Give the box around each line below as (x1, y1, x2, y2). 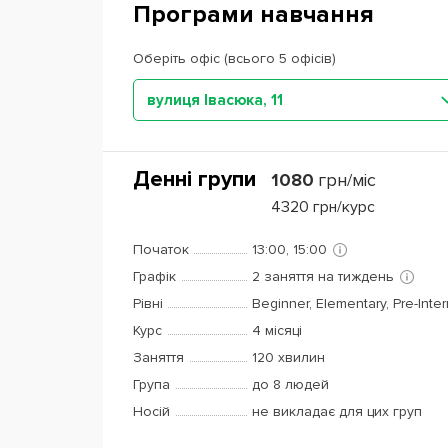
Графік (133, 268, 176, 285)
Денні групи (133, 166, 256, 193)
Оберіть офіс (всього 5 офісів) (133, 50, 336, 67)
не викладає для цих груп (252, 403, 422, 420)
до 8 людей (252, 376, 329, 393)
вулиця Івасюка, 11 (147, 91, 283, 109)
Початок (133, 241, 189, 258)
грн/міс (318, 169, 376, 191)
